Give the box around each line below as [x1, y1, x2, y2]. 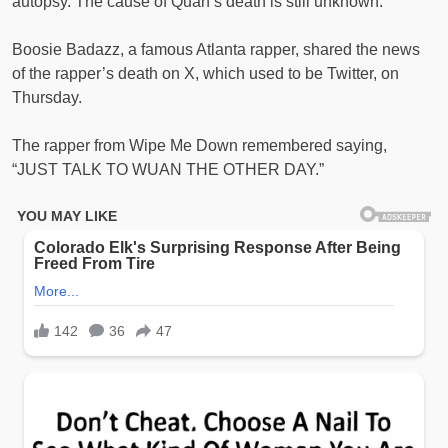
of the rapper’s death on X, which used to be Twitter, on [12, 64, 399, 82]
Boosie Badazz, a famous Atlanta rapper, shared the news [12, 40, 420, 58]
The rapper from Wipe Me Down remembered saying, [12, 136, 387, 154]
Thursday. [12, 88, 82, 106]
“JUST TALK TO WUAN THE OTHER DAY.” [12, 160, 324, 178]
